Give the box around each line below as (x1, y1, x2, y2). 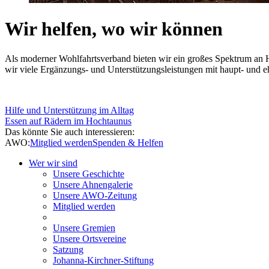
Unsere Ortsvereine (53, 233, 126, 244)
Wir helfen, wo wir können (5, 18, 223, 40)
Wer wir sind (29, 157, 77, 168)
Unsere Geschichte (53, 168, 124, 179)
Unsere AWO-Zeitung (53, 190, 137, 201)
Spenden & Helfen (92, 137, 163, 148)
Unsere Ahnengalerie (53, 179, 133, 190)
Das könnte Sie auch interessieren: (5, 126, 134, 137)
